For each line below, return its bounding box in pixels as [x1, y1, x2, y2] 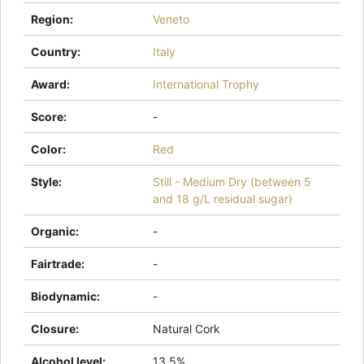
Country [31, 44, 77, 58]
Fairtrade [31, 256, 81, 271]
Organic [31, 223, 76, 238]
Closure [31, 321, 76, 336]
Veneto [153, 11, 189, 26]
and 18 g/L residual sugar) [153, 191, 292, 206]
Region [31, 11, 70, 26]
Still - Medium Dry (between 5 [153, 174, 311, 188]
